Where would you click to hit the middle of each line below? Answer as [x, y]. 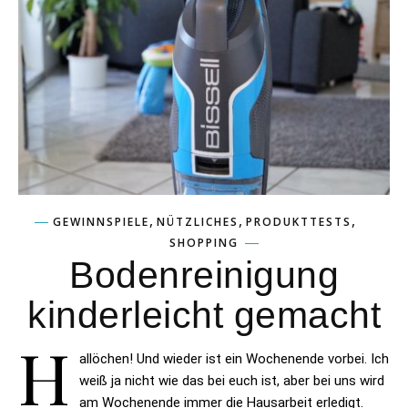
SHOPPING [204, 242]
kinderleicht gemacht [204, 315]
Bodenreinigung [204, 275]
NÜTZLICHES [198, 221]
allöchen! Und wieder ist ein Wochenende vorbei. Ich [234, 358]
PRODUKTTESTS [299, 221]
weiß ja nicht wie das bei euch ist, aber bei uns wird [232, 380]
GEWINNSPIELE [101, 221]
